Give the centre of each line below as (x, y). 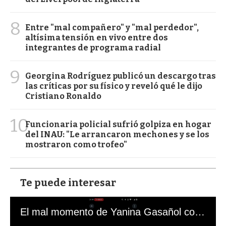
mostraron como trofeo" (76, 144)
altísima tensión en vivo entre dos (97, 37)
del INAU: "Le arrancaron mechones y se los (117, 134)
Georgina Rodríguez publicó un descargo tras (121, 76)
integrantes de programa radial (93, 47)
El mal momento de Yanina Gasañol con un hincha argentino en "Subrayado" (200, 212)
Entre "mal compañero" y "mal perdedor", (112, 27)
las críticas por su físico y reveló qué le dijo (114, 86)
